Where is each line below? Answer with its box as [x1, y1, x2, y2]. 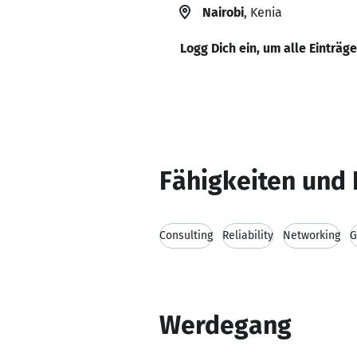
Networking [283, 229, 340, 242]
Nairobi [202, 5, 244, 20]
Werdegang [159, 310, 292, 340]
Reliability [222, 229, 273, 242]
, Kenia [244, 5, 282, 20]
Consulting [159, 229, 213, 242]
